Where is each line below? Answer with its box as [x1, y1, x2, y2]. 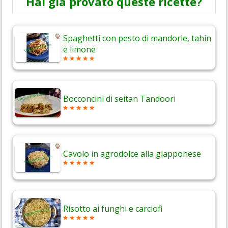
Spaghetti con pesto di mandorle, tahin [63, 33, 211, 44]
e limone [63, 44, 96, 55]
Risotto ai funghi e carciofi [63, 203, 162, 215]
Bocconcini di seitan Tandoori [63, 93, 176, 105]
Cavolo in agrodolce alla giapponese [63, 148, 201, 160]
